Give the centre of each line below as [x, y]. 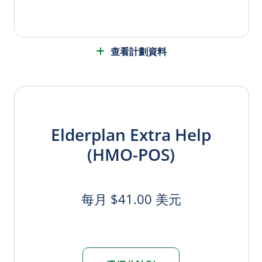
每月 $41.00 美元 [131, 199]
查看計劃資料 [138, 52]
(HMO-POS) [131, 155]
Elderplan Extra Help [131, 135]
